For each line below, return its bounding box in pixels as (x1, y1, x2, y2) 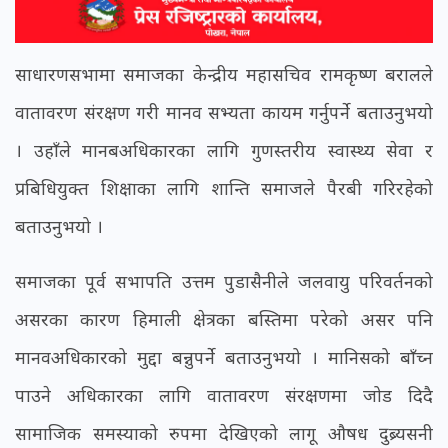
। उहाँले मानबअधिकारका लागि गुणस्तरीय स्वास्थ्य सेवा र (15, 138, 433, 163)
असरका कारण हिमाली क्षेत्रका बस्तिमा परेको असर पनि (15, 307, 433, 332)
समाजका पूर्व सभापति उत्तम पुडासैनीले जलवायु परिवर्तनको (15, 269, 433, 294)
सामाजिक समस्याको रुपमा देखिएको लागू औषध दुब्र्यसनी (15, 421, 433, 446)
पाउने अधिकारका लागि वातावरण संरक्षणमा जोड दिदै (15, 383, 433, 408)
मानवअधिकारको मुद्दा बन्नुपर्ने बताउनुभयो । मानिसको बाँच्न (15, 345, 433, 370)
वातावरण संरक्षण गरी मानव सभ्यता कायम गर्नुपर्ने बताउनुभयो (15, 100, 433, 125)
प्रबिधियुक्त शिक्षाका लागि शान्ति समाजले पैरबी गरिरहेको (15, 176, 433, 201)
